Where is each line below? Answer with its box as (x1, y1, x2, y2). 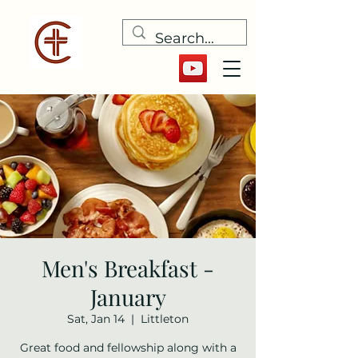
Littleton (141, 312, 189, 326)
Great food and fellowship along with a (19, 340, 237, 355)
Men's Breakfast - (42, 253, 214, 283)
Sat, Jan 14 (67, 312, 125, 326)
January (89, 282, 166, 312)
